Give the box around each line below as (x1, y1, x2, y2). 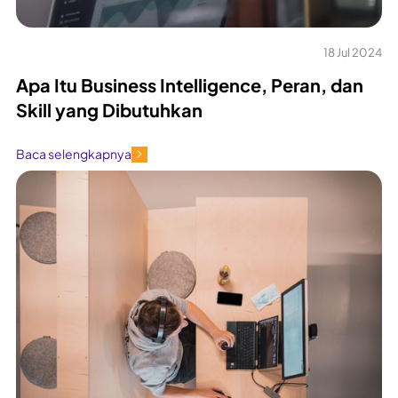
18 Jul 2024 (323, 44, 382, 60)
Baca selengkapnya (16, 146, 131, 163)
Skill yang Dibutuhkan (16, 98, 203, 121)
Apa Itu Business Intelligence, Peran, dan (16, 73, 363, 96)
